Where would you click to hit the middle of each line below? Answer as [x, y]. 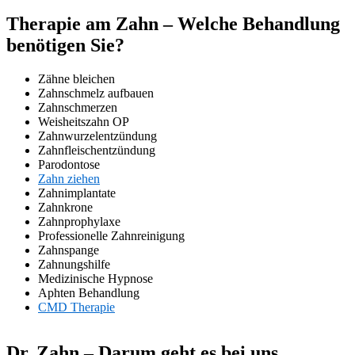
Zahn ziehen [69, 178]
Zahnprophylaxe [79, 221]
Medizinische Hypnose [95, 278]
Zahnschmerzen [78, 107]
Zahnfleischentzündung [97, 150]
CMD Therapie [76, 307]
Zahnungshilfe [74, 264]
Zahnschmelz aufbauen [96, 93]
